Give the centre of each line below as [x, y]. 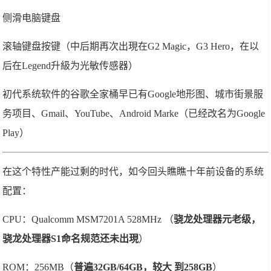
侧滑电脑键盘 [32, 18]
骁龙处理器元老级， [217, 219]
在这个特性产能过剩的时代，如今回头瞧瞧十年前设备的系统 [133, 171]
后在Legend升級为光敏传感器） [70, 65]
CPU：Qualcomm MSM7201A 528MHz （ [88, 219]
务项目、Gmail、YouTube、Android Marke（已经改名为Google [134, 113]
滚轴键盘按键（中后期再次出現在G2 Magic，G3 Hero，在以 [131, 46]
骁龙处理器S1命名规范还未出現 [71, 238]
